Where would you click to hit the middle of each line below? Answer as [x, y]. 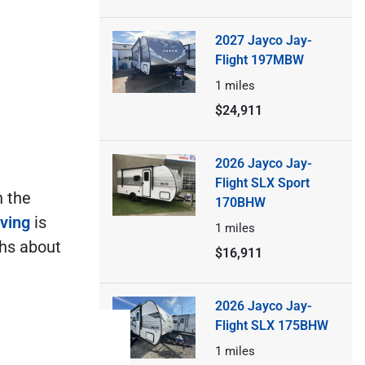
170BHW [240, 202]
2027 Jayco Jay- [263, 40]
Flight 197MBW [259, 59]
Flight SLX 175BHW [271, 325]
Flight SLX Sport [262, 182]
